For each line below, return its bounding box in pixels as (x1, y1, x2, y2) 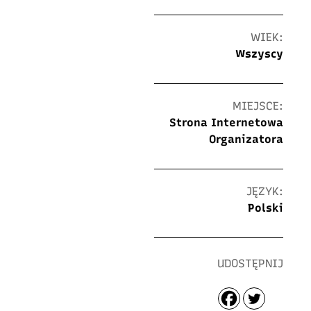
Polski (248, 201, 283, 215)
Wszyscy (235, 47, 283, 61)
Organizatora (209, 133, 283, 146)
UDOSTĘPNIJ (217, 257, 283, 271)
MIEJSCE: (233, 99, 283, 113)
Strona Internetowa (169, 116, 283, 130)
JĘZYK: (246, 185, 283, 199)
